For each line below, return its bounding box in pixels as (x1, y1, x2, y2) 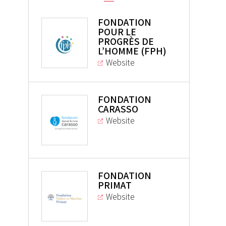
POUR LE (97, 25, 136, 39)
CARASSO (97, 102, 138, 116)
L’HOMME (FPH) (97, 44, 166, 58)
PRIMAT (97, 179, 132, 192)
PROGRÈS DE (97, 35, 154, 48)
